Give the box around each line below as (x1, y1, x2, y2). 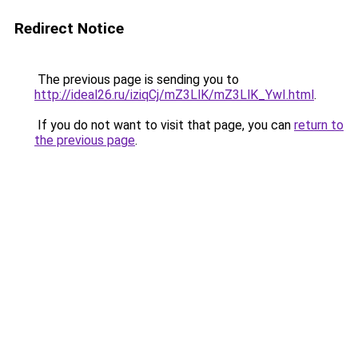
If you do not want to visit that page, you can (34, 117, 294, 133)
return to (294, 117, 344, 133)
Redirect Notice (14, 19, 124, 38)
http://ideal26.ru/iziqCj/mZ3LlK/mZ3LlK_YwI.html (34, 87, 314, 102)
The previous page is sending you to (34, 72, 239, 87)
